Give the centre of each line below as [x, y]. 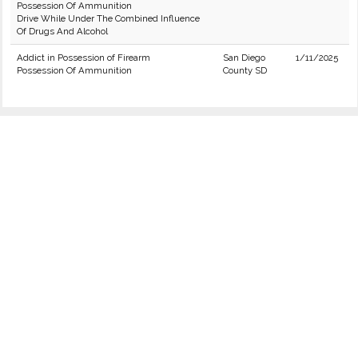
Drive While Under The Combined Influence [108, 18]
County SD [245, 70]
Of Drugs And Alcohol [62, 31]
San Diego [244, 58]
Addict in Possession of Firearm [84, 58]
